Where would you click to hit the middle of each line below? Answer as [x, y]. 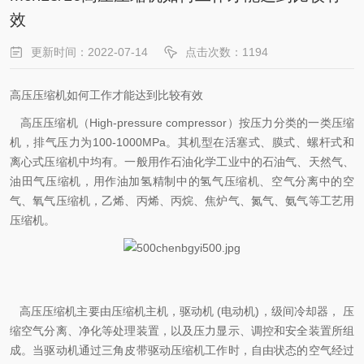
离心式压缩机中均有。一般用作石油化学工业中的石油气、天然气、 [182, 162]
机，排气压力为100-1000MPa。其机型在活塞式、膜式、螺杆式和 [182, 142]
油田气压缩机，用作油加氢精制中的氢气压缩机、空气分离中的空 [182, 181]
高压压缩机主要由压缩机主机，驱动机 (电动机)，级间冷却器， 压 [182, 311]
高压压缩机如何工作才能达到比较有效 [106, 95]
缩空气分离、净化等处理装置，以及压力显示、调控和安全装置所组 [182, 331]
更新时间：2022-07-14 [89, 52]
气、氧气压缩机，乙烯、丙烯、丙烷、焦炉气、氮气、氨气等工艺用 [182, 201]
